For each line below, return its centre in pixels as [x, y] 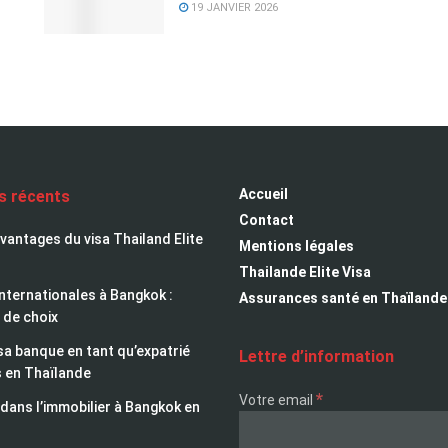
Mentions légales [296, 245]
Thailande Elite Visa [305, 271]
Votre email [277, 399]
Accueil [263, 193]
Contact [266, 219]
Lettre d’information [316, 356]
